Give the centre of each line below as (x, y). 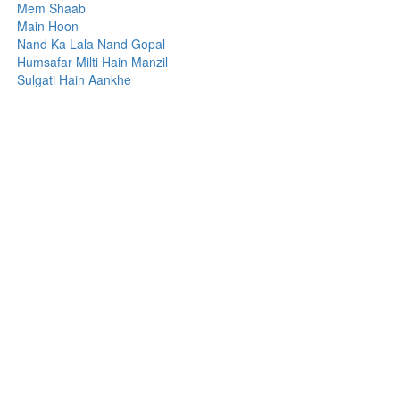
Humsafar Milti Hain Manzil (93, 62)
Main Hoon (48, 26)
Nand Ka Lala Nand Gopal (92, 44)
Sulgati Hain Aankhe (75, 79)
